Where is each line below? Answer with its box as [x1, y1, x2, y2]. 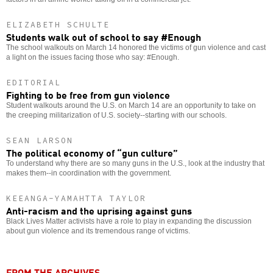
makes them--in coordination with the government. [6, 168, 171, 177]
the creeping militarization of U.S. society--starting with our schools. [6, 110, 227, 119]
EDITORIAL [6, 77, 61, 88]
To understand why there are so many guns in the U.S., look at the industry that [6, 158, 264, 168]
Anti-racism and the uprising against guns [6, 202, 192, 218]
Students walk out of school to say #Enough [6, 29, 201, 44]
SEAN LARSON [6, 135, 73, 146]
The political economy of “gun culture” [6, 144, 178, 160]
